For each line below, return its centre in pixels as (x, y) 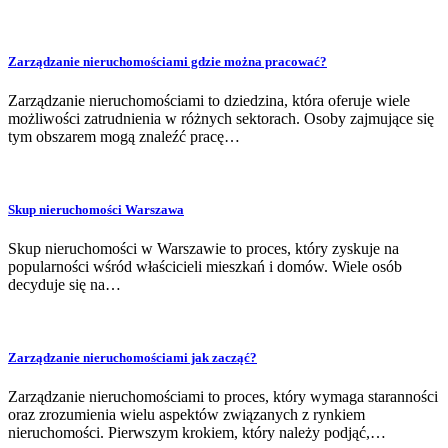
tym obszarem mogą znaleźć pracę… (124, 136)
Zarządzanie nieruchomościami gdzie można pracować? (167, 61)
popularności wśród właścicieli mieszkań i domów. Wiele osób (205, 267)
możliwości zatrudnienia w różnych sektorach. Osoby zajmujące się (221, 118)
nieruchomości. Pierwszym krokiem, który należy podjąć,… (197, 433)
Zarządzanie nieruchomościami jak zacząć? (132, 358)
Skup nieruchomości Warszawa (96, 209)
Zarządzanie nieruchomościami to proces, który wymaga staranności (223, 397)
